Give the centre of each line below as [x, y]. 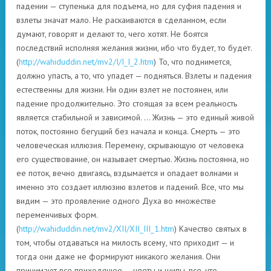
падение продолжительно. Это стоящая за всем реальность [127, 104]
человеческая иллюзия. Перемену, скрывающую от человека [130, 145]
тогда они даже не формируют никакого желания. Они [118, 257]
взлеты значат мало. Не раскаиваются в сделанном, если [121, 20]
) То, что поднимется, [192, 62]
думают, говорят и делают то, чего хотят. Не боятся [112, 34]
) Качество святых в [211, 229]
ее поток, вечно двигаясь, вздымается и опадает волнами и [127, 173]
